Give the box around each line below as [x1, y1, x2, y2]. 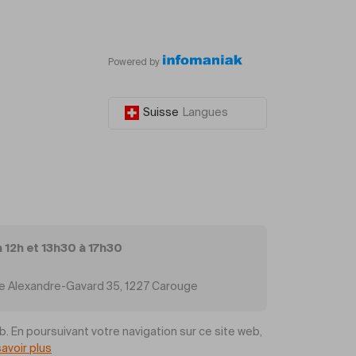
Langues [183, 106, 228, 118]
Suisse [143, 106, 179, 118]
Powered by [108, 57, 160, 68]
